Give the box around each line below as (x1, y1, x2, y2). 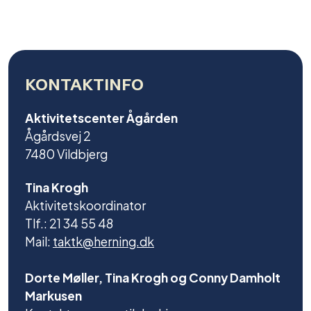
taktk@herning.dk (53, 230, 154, 251)
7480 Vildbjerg (25, 143, 108, 164)
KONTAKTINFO (25, 74, 144, 96)
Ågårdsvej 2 (25, 125, 91, 146)
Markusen (25, 285, 84, 305)
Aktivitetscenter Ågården (25, 107, 178, 128)
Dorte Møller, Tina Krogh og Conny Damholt (25, 267, 280, 287)
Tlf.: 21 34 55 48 (25, 212, 113, 233)
